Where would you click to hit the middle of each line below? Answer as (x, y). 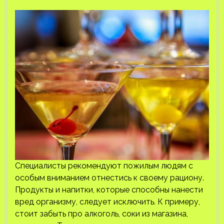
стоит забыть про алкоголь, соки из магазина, (101, 214)
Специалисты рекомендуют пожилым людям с (104, 166)
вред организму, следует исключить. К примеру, (107, 202)
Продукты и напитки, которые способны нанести (109, 190)
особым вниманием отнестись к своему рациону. (109, 178)
